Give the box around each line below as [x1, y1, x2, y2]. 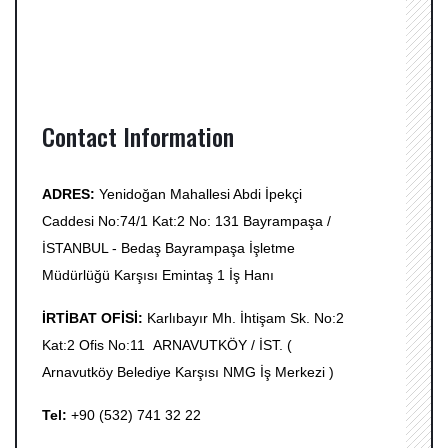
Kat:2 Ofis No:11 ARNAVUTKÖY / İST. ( [42, 337, 292, 353]
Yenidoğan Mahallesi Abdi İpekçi [99, 186, 302, 202]
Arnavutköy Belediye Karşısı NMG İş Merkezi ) [42, 364, 334, 380]
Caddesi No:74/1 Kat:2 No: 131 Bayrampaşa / [42, 213, 331, 229]
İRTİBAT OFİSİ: [42, 310, 143, 326]
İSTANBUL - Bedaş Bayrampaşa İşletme [42, 240, 295, 256]
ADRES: [42, 186, 99, 202]
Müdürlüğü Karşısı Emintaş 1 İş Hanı [42, 267, 274, 283]
